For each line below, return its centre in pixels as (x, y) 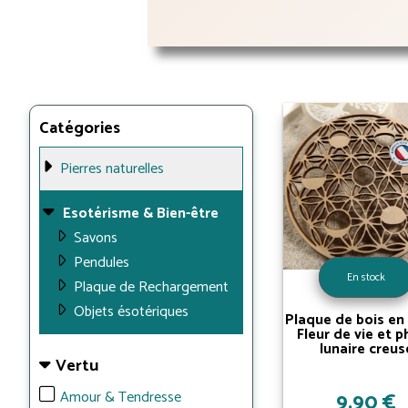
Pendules (102, 263)
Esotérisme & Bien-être (141, 214)
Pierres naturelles (112, 169)
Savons (96, 238)
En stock (367, 277)
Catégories (80, 128)
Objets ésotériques (131, 312)
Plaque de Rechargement (151, 287)
